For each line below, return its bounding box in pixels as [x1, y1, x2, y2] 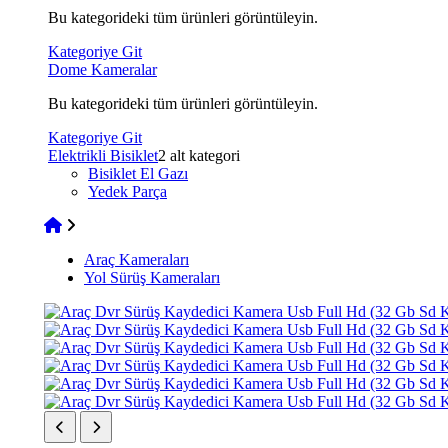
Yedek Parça [88, 183, 167, 200]
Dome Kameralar [48, 61, 157, 78]
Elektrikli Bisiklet [48, 147, 158, 164]
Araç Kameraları [84, 251, 189, 268]
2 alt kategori [158, 147, 240, 164]
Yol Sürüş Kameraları [84, 269, 220, 286]
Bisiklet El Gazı [88, 165, 188, 182]
